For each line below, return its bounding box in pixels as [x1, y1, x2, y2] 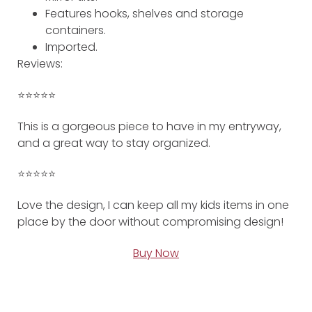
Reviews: [17, 55, 63, 72]
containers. [45, 22, 106, 38]
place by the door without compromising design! [17, 214, 283, 231]
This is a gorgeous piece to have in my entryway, [17, 118, 281, 134]
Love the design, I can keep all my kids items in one [17, 197, 289, 214]
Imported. [45, 38, 97, 55]
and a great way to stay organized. [17, 134, 210, 151]
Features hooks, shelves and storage [45, 5, 244, 22]
